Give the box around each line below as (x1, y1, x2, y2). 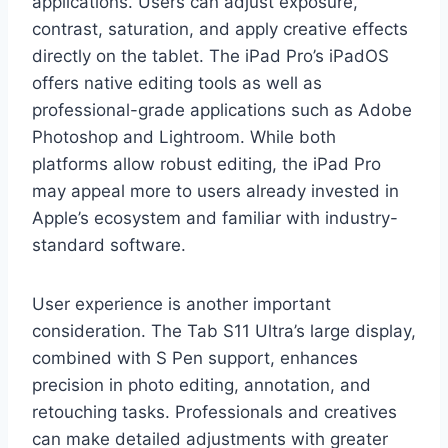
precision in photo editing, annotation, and (32, 375, 371, 395)
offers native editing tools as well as (32, 73, 322, 93)
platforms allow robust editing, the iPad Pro (32, 154, 381, 174)
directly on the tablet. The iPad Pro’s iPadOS (32, 46, 389, 66)
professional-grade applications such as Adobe (32, 100, 412, 120)
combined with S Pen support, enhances (32, 348, 358, 368)
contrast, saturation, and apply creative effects (32, 19, 408, 39)
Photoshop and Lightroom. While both (32, 127, 336, 147)
